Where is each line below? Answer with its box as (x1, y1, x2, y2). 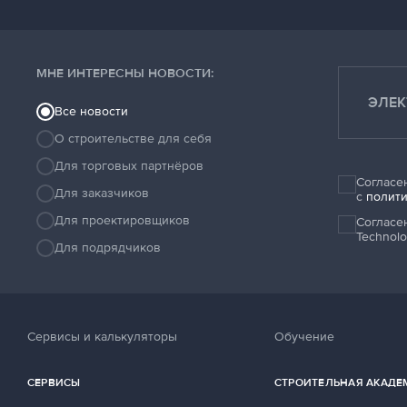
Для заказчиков (55, 185, 149, 201)
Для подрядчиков (55, 240, 161, 255)
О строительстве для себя (55, 131, 212, 146)
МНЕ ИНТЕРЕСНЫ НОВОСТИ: (36, 65, 213, 81)
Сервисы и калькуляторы (27, 329, 177, 344)
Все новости (55, 104, 128, 119)
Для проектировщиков (55, 213, 190, 228)
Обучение (274, 329, 334, 344)
